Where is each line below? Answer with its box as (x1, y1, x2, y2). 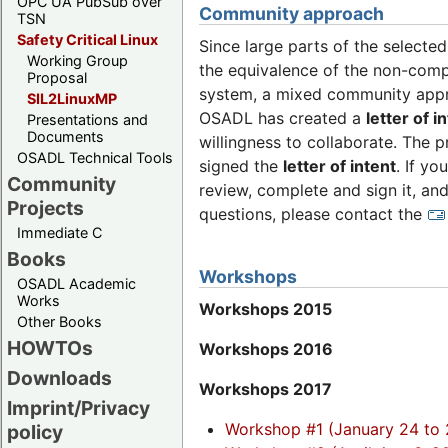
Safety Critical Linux (17, 30, 158, 48)
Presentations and (27, 110, 148, 128)
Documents (27, 127, 104, 145)
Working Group (27, 51, 128, 69)
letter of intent (283, 155, 396, 176)
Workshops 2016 (199, 339, 333, 360)
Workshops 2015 (199, 299, 332, 320)
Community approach (199, 3, 384, 24)
